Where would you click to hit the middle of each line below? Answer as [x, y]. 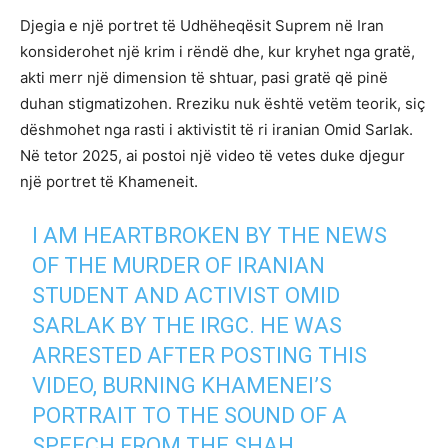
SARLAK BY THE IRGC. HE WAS [187, 326]
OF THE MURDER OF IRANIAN [179, 266]
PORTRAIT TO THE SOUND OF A [190, 416]
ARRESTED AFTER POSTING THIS [200, 356]
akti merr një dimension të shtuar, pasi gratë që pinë [204, 78]
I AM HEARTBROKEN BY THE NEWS [210, 236]
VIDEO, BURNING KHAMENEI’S [182, 386]
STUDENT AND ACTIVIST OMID [186, 296]
